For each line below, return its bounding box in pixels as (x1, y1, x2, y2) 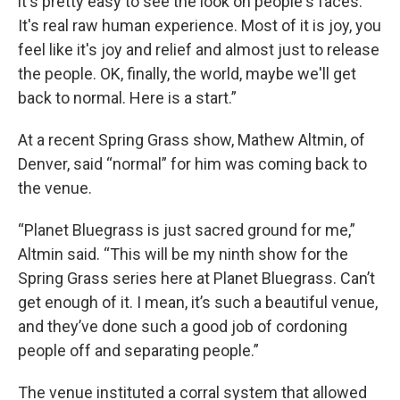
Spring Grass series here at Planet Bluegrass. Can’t (18, 268, 375, 287)
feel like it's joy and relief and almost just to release (18, 39, 379, 59)
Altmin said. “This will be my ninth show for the (18, 244, 348, 263)
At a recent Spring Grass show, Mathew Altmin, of (18, 129, 365, 149)
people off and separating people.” (18, 340, 259, 360)
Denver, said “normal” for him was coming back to (18, 154, 367, 173)
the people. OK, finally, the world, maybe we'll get (18, 63, 356, 83)
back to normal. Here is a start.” (18, 87, 237, 107)
